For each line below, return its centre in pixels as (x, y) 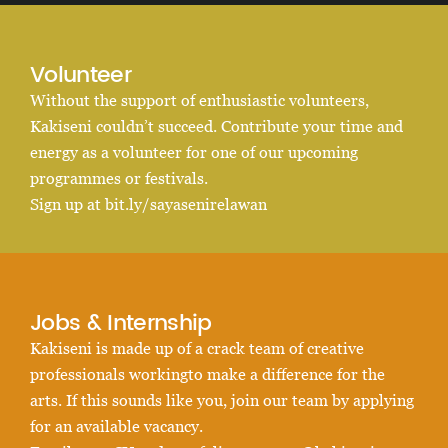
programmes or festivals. (119, 178)
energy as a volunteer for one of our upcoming (194, 152)
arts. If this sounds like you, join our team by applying (222, 400)
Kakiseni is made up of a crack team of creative (197, 348)
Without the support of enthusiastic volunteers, (199, 100)
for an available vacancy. (116, 426)
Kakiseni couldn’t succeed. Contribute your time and (216, 126)
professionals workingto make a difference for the (207, 374)
